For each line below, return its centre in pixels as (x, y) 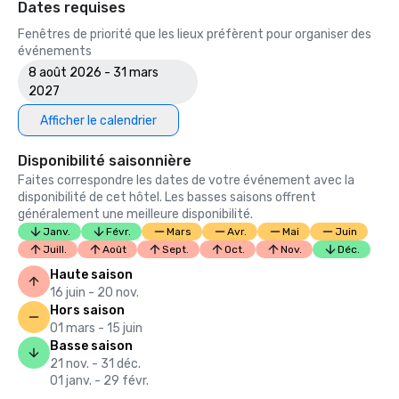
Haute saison (91, 275)
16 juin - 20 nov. (94, 293)
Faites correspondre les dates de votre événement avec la (186, 180)
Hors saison (87, 310)
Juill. (55, 249)
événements (55, 51)
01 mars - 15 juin (96, 328)
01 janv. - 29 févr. (99, 381)
